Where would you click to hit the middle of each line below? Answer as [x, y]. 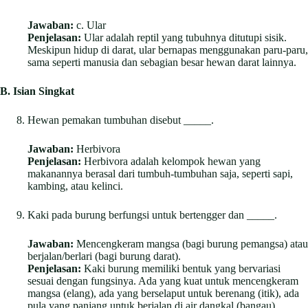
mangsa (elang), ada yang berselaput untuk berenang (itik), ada [163, 293]
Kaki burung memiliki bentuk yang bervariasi [181, 268]
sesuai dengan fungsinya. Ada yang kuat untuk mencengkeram [163, 280]
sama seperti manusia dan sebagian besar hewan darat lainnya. [162, 62]
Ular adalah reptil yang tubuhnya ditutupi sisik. [184, 37]
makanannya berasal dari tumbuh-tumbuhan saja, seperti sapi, [160, 173]
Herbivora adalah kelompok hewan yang [171, 161]
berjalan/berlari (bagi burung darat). [104, 256]
